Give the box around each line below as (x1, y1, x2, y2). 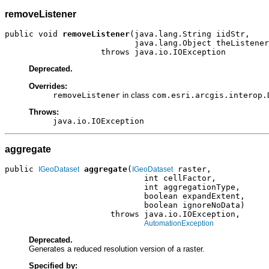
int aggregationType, (5, 182, 240, 192)
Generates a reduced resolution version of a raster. (29, 244, 205, 253)
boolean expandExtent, (5, 191, 245, 201)
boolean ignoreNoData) (5, 200, 245, 210)
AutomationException (144, 219, 214, 228)
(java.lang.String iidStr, (130, 29, 250, 39)
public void (5, 29, 62, 39)
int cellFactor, (5, 173, 216, 183)
